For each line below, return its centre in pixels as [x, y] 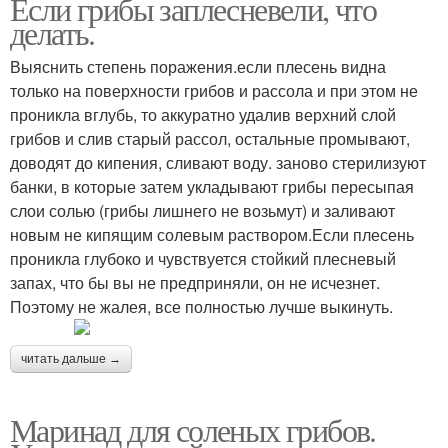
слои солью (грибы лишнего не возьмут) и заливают [202, 210]
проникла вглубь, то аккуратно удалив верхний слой [203, 114]
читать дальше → [71, 358]
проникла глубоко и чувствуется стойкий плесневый [203, 258]
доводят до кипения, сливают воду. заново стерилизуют [218, 162]
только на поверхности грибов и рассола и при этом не [214, 90]
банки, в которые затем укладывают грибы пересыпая [212, 186]
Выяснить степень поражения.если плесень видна [198, 66]
